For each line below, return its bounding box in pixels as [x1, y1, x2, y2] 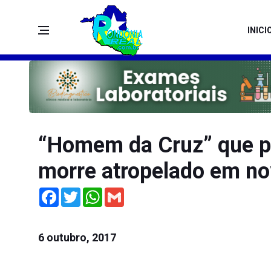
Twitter [80, 187, 108, 198]
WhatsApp [102, 187, 143, 198]
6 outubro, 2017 [38, 231, 116, 244]
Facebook [59, 187, 98, 198]
